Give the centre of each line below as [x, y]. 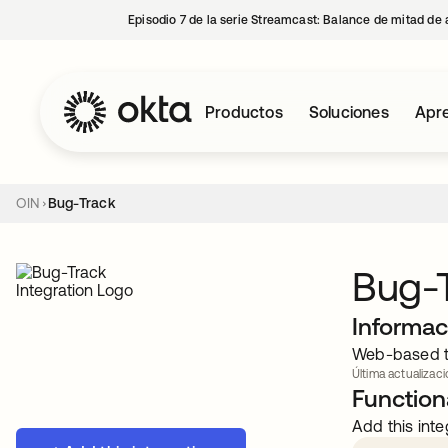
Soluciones [348, 112]
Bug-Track [81, 203]
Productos [244, 112]
